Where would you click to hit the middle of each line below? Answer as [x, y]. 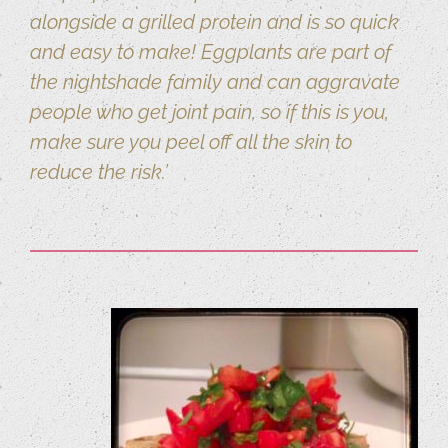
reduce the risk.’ [99, 172]
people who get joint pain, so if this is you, [209, 112]
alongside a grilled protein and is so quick [214, 22]
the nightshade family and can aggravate [215, 82]
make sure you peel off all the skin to [191, 142]
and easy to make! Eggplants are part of [210, 52]
